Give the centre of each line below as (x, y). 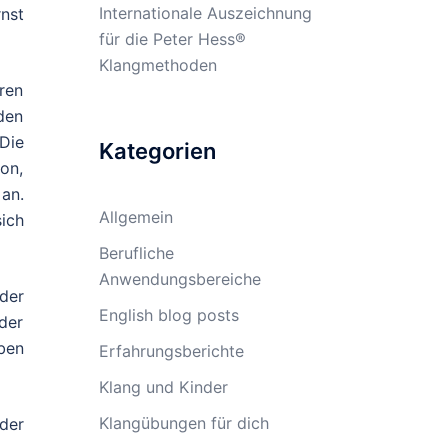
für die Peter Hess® (172, 39)
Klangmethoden (157, 65)
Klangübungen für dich (183, 423)
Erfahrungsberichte (171, 351)
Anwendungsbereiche (179, 279)
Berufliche (136, 253)
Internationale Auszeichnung (205, 13)
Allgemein (135, 217)
